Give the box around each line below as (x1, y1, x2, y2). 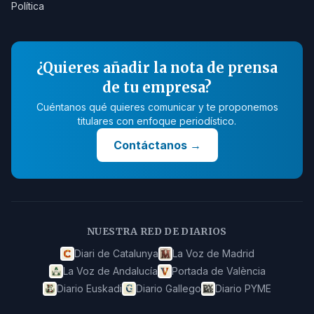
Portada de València (171, 265, 266, 277)
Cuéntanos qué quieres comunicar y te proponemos (36, 101, 278, 113)
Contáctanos (113, 138, 187, 152)
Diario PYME (215, 282, 271, 294)
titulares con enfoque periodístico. (78, 115, 236, 127)
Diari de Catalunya (74, 247, 158, 259)
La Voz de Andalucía (62, 265, 158, 277)
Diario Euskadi (57, 282, 122, 294)
